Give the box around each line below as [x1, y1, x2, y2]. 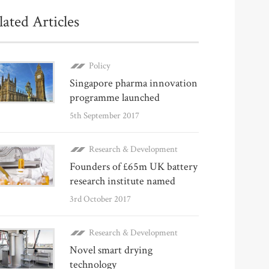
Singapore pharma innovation [70, 76, 198, 90]
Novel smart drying [70, 243, 153, 257]
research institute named [70, 174, 175, 188]
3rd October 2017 [70, 193, 131, 205]
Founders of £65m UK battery [70, 160, 198, 174]
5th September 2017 [70, 110, 139, 121]
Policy [89, 60, 110, 71]
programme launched [70, 91, 160, 104]
